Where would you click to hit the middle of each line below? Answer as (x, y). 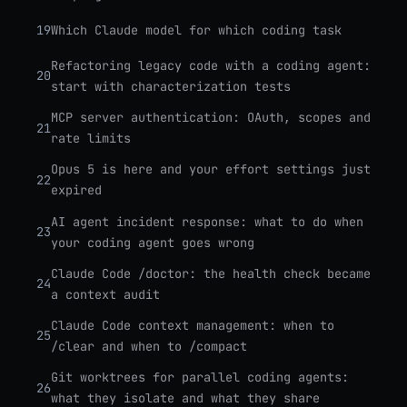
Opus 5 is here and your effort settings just (211, 169)
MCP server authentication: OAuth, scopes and (211, 118)
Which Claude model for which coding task (196, 30)
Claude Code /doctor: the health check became (211, 273)
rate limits (91, 139)
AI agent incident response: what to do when (207, 221)
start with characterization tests (171, 86)
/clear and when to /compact (149, 346)
